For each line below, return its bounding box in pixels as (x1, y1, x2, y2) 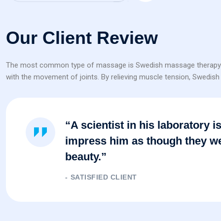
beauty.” (65, 150, 107, 163)
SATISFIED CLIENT (70, 173, 137, 182)
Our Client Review (6, 28, 158, 48)
